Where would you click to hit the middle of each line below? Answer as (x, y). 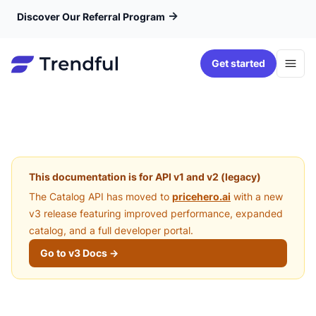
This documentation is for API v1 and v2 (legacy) (145, 177)
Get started (238, 63)
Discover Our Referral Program (91, 17)
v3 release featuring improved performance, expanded (156, 213)
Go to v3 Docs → (79, 253)
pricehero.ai (201, 196)
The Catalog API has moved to (99, 196)
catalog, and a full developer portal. (111, 230)
